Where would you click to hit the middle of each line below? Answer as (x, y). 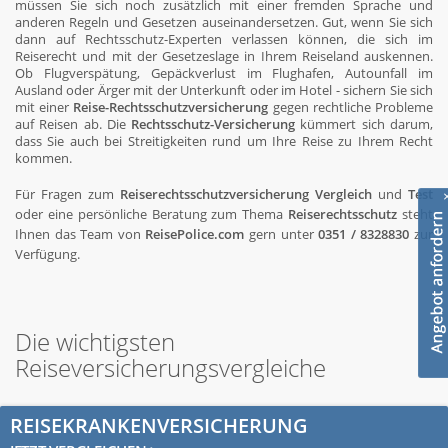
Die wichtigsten (95, 341)
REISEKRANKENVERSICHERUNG (159, 425)
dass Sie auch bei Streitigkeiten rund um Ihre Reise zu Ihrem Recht (224, 141)
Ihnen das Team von (80, 234)
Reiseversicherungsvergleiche (170, 367)
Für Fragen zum (67, 194)
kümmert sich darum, (364, 124)
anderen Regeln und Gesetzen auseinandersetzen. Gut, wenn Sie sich (224, 22)
